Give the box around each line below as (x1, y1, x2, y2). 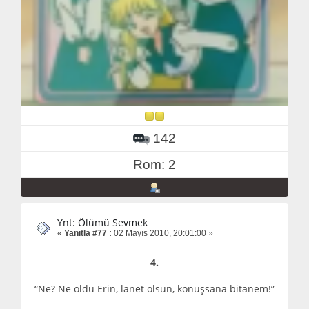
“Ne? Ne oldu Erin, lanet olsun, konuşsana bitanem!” (34, 281, 275, 295)
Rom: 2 (133, 157, 176, 172)
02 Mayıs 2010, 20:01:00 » (112, 228, 213, 239)
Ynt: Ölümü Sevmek (57, 216, 148, 230)
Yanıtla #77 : (64, 228, 112, 239)
